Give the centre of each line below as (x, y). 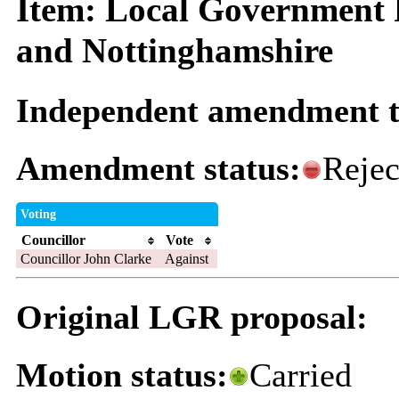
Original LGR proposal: (191, 318)
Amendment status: (158, 168)
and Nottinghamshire (174, 51)
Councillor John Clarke (85, 258)
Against (186, 258)
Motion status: (122, 375)
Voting (38, 214)
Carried (300, 375)
